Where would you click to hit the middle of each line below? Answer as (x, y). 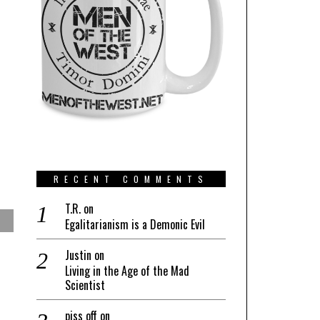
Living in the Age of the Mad (127, 270)
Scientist (85, 285)
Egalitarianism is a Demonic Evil (135, 224)
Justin (78, 255)
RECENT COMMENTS (131, 179)
